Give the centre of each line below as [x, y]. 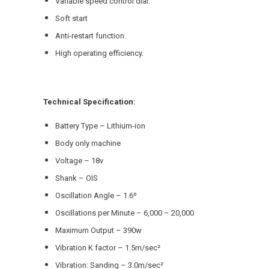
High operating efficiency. [99, 53]
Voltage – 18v [79, 161]
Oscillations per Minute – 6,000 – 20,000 [125, 213]
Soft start [71, 18]
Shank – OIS [77, 178]
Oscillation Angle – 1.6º [96, 195]
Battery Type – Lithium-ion [101, 126]
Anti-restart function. [91, 36]
